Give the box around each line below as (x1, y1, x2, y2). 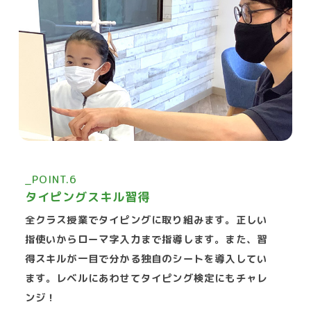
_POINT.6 (24, 171, 77, 187)
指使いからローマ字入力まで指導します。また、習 (24, 233, 268, 247)
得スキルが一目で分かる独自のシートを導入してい (24, 252, 268, 267)
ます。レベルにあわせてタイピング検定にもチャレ (24, 271, 268, 286)
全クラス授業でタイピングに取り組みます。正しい (24, 213, 268, 228)
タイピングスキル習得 (24, 188, 150, 205)
